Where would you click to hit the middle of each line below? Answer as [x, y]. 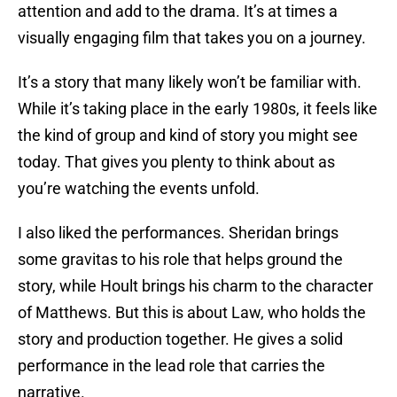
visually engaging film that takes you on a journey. [192, 38]
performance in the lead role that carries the [171, 366]
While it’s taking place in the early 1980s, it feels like [198, 109]
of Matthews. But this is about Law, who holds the [192, 313]
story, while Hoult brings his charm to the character [195, 286]
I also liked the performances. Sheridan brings [178, 233]
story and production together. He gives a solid [180, 339]
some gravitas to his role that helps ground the [180, 260]
